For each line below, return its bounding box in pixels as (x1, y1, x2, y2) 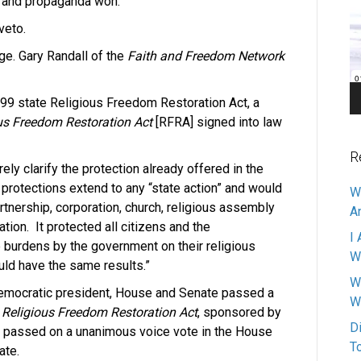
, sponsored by (197, 305, 281, 321)
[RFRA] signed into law (152, 114, 282, 131)
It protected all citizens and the (35, 219, 210, 235)
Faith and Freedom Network (124, 48, 284, 64)
